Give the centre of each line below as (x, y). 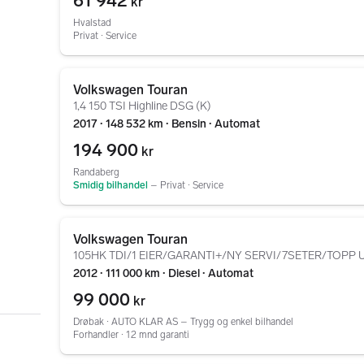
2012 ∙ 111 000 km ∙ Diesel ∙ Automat (163, 273)
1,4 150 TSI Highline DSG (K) (142, 106)
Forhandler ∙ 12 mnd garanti (131, 335)
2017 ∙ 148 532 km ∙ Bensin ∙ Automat (167, 124)
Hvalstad (92, 23)
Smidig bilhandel (110, 185)
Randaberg (96, 172)
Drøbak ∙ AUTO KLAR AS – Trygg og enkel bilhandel (183, 322)
